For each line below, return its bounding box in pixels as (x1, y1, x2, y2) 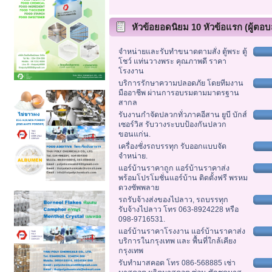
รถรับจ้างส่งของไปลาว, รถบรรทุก (118, 195, 228, 205)
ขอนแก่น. (118, 130, 151, 139)
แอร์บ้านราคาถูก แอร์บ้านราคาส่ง (118, 164, 229, 173)
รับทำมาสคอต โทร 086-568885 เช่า (118, 259, 236, 268)
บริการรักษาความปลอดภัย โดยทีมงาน (118, 79, 243, 88)
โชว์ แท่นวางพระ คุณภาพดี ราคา (118, 57, 226, 66)
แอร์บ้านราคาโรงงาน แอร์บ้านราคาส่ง (118, 227, 245, 236)
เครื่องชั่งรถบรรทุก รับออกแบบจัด (118, 142, 226, 151)
